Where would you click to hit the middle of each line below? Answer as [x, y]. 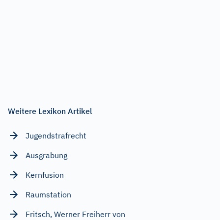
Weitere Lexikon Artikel [50, 111]
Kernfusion [45, 175]
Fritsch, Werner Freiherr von [75, 214]
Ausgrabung [46, 155]
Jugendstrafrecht [56, 135]
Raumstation [48, 194]
